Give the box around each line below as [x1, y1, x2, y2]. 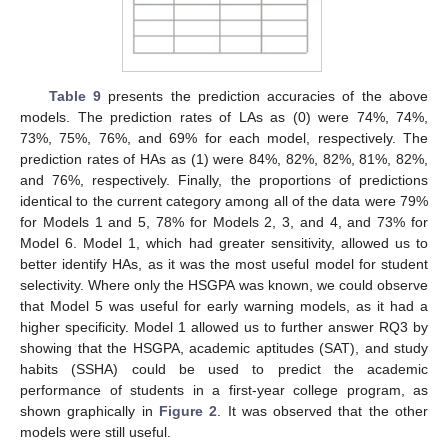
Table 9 [48, 88, 101, 105]
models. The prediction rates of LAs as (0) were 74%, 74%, [20, 109, 428, 126]
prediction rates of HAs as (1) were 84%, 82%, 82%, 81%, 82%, [20, 151, 428, 168]
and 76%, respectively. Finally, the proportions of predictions [20, 172, 428, 189]
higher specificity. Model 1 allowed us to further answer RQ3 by [20, 319, 428, 336]
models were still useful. [20, 424, 171, 441]
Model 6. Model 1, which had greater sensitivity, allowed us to [20, 235, 428, 252]
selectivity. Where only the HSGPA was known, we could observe [20, 277, 428, 294]
